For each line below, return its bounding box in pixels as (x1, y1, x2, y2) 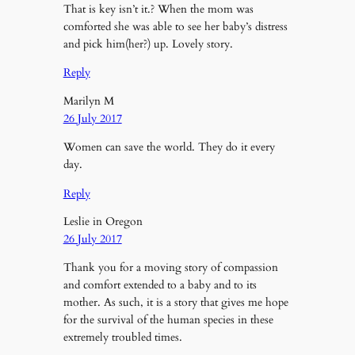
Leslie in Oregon (63, 213, 143, 229)
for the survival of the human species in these (63, 312, 273, 328)
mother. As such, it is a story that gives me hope (63, 295, 288, 311)
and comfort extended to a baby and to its (63, 277, 257, 293)
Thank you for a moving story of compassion (63, 260, 278, 276)
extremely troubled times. (63, 330, 182, 345)
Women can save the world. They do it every (63, 139, 275, 155)
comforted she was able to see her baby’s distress (63, 18, 288, 34)
